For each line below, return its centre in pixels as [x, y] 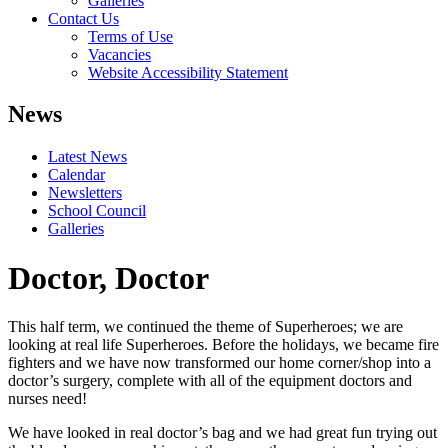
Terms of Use [130, 36]
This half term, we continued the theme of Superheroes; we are [205, 327]
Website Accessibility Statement [188, 72]
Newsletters [85, 193]
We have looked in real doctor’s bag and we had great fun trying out [222, 433]
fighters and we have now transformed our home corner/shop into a [219, 363]
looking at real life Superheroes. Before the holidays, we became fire [223, 345]
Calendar [76, 175]
